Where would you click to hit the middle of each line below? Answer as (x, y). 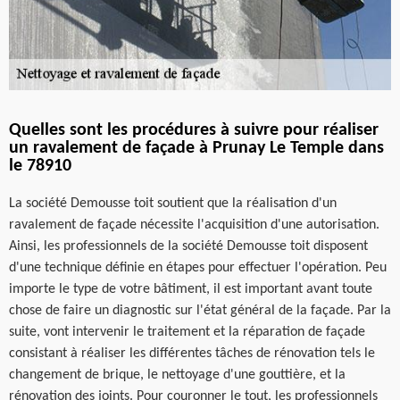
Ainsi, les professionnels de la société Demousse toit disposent (188, 246)
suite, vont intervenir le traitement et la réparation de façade (187, 332)
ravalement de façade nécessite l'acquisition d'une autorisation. (194, 225)
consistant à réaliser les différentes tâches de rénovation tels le (192, 353)
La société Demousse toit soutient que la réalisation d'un (173, 203)
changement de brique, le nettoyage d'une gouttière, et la (177, 375)
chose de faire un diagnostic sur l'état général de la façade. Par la (200, 310)
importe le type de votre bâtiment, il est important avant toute (191, 289)
